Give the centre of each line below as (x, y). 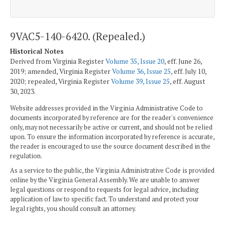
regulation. (26, 156)
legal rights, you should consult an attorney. (73, 208)
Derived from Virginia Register (58, 62)
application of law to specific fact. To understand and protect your (104, 199)
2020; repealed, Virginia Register (61, 82)
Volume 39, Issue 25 (140, 82)
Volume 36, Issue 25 (141, 72)
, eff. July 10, (189, 72)
